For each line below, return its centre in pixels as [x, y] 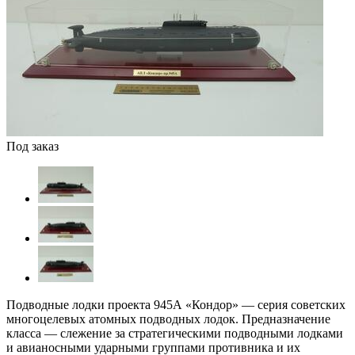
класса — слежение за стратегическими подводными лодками [175, 334]
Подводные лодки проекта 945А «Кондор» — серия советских [176, 305]
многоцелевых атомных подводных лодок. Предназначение [168, 319]
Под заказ [32, 147]
